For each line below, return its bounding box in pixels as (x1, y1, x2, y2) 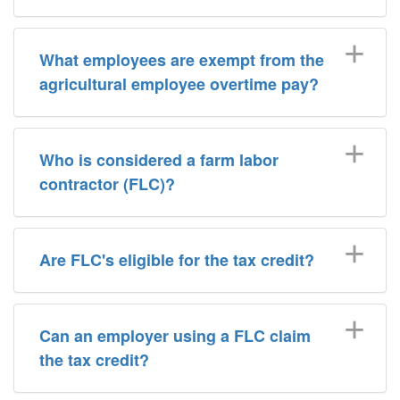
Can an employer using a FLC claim (39, 324, 311, 347)
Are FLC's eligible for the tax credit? (39, 248, 314, 271)
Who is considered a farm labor (39, 148, 279, 171)
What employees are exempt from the (39, 48, 324, 71)
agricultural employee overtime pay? (39, 72, 319, 96)
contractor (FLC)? (39, 172, 175, 196)
